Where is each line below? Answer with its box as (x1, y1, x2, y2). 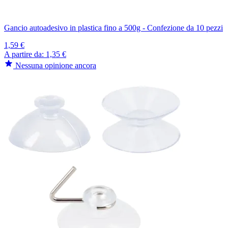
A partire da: (4, 49, 46, 59)
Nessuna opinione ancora (15, 61, 96, 70)
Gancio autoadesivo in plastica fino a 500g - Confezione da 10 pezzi (4, 23, 223, 32)
